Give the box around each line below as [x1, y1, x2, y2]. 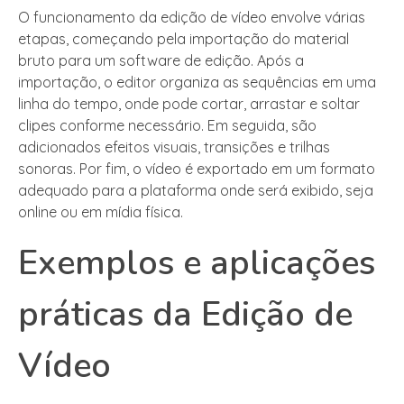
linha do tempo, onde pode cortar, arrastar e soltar [18, 95, 360, 114]
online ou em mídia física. [18, 203, 183, 222]
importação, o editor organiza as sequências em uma [18, 73, 376, 92]
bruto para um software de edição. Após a [18, 51, 304, 70]
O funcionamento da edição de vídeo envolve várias [18, 8, 365, 27]
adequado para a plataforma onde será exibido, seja [18, 181, 373, 200]
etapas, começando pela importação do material [18, 30, 349, 49]
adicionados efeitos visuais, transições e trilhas [18, 138, 330, 157]
